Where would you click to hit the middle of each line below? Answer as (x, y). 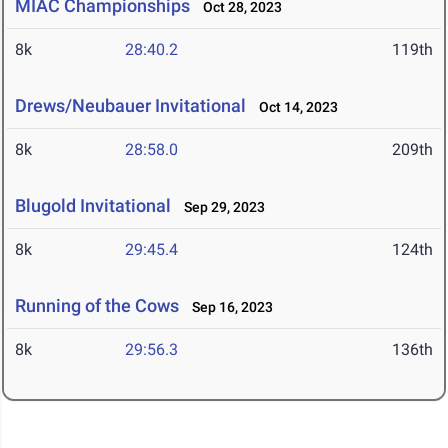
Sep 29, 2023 (220, 207)
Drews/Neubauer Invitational (130, 106)
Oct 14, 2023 (294, 107)
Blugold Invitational (93, 206)
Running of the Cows (97, 306)
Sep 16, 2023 (228, 307)
